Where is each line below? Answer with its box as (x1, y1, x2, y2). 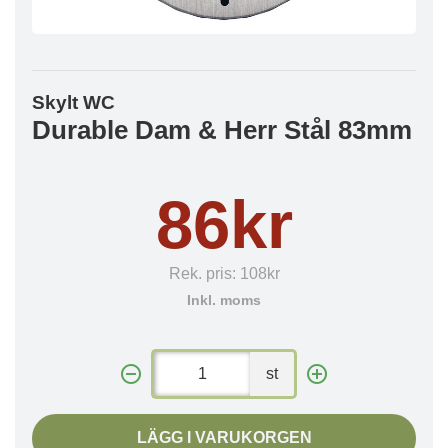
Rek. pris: (168, 265, 240, 282)
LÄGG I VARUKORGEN (136, 429, 312, 446)
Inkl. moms (187, 293, 261, 308)
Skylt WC (32, 92, 115, 113)
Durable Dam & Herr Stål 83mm (32, 116, 412, 144)
